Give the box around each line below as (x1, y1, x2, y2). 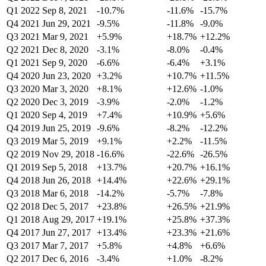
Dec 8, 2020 (42, 45, 88, 55)
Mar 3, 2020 (42, 84, 88, 94)
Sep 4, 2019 (42, 110, 87, 121)
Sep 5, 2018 (42, 162, 87, 173)
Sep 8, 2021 (42, 5, 87, 16)
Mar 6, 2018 (42, 188, 88, 199)
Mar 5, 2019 (42, 136, 88, 147)
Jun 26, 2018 (42, 175, 91, 186)
